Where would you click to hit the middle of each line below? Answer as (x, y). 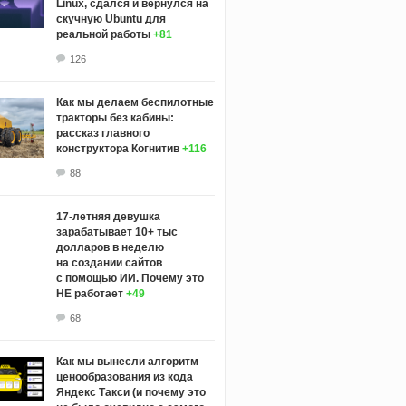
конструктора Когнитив (117, 148)
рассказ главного (102, 133)
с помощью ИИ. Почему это (130, 278)
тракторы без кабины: (115, 117)
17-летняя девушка (108, 216)
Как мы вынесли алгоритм (127, 361)
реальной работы (103, 34)
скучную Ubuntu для (111, 19)
